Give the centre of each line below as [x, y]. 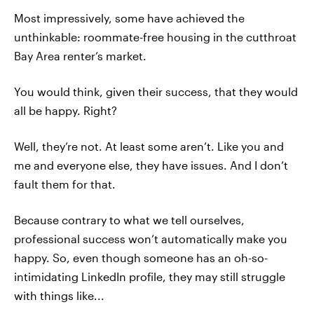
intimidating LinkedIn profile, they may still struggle [150, 277]
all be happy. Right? [66, 110]
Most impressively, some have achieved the [129, 18]
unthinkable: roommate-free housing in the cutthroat [155, 37]
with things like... [59, 295]
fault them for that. [65, 184]
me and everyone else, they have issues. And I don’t [151, 165]
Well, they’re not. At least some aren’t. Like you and [149, 146]
